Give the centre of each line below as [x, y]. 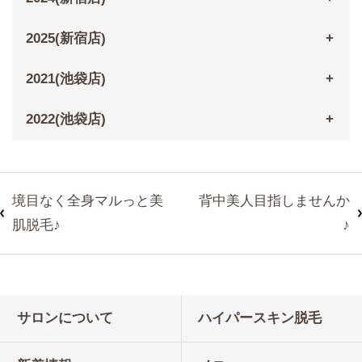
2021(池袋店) [65, 79]
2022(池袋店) [65, 120]
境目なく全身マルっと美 [88, 201]
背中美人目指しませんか [274, 201]
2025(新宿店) [65, 39]
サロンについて [65, 318]
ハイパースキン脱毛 [260, 318]
